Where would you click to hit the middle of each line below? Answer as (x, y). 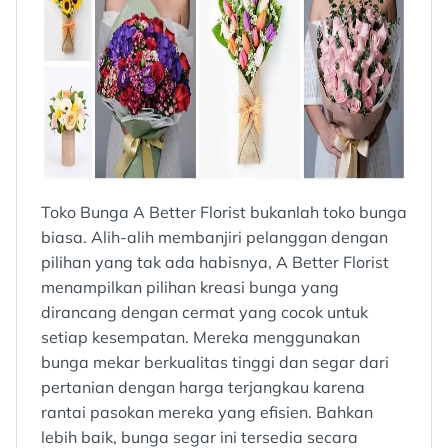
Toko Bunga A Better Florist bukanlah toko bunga (224, 212)
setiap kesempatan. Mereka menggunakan (200, 337)
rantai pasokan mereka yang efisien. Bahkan (207, 412)
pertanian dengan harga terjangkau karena (203, 387)
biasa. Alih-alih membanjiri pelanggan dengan (214, 237)
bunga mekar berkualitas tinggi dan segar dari (215, 362)
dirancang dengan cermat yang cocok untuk (204, 312)
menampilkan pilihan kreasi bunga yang (190, 287)
